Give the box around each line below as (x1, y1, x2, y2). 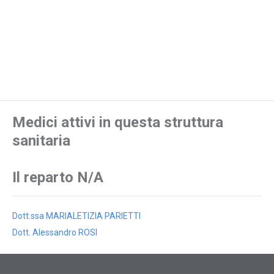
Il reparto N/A (12, 169, 103, 186)
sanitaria (12, 132, 70, 149)
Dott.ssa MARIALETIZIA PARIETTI (12, 211, 141, 221)
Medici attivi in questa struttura (12, 114, 223, 131)
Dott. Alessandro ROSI (12, 228, 97, 237)
